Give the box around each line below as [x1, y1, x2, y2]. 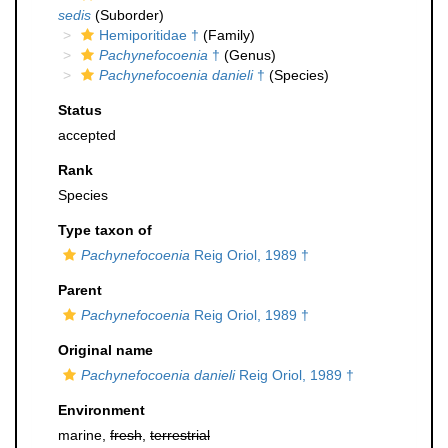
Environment [58, 402, 145, 418]
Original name [58, 342, 153, 358]
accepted [58, 127, 116, 143]
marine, [58, 427, 110, 443]
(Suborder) [91, 7, 164, 23]
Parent [58, 282, 102, 298]
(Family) [199, 27, 255, 43]
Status [58, 102, 102, 118]
